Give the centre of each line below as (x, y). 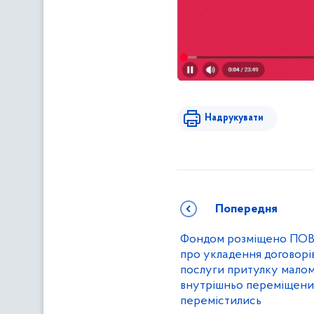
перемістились (221, 301)
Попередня (246, 209)
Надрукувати (234, 118)
